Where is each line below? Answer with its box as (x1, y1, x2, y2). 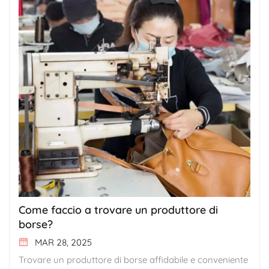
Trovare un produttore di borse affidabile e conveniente (19, 253, 248, 265)
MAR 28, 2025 (32, 236, 92, 248)
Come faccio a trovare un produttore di (19, 202, 218, 217)
